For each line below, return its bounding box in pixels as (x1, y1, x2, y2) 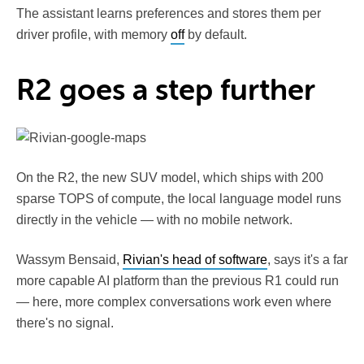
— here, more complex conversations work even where (16, 294, 331, 309)
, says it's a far (267, 252, 348, 266)
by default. (184, 27, 247, 41)
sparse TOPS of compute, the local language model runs (16, 191, 341, 206)
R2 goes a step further (16, 72, 315, 107)
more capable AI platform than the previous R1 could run (16, 273, 339, 288)
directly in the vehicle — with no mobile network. (16, 212, 292, 227)
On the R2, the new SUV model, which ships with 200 (16, 170, 323, 184)
